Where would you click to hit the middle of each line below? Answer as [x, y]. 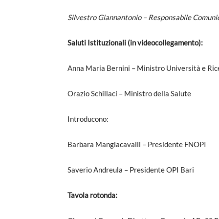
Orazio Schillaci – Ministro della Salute [129, 93]
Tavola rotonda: [92, 195]
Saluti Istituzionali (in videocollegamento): [135, 42]
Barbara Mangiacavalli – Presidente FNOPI [137, 144]
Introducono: [88, 119]
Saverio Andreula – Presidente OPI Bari [131, 169]
